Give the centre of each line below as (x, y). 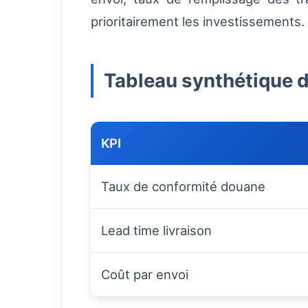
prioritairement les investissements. (198, 22)
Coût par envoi (145, 275)
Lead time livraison (156, 231)
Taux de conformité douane (183, 187)
